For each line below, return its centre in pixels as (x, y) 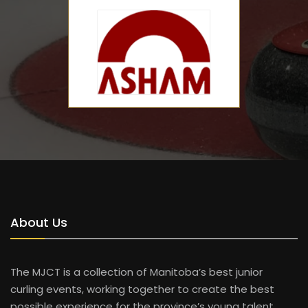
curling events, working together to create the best (142, 289)
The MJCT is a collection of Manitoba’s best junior (136, 272)
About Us (39, 223)
